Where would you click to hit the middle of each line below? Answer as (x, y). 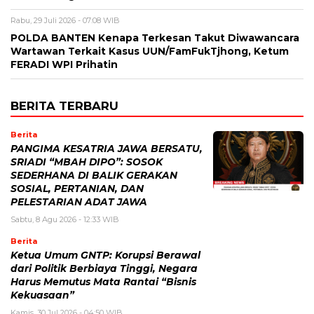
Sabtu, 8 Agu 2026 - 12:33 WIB (65, 220)
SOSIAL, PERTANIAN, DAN (77, 189)
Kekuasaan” (42, 295)
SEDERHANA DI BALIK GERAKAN (94, 176)
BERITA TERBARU (64, 106)
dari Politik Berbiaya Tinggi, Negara (104, 269)
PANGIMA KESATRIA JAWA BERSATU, (107, 149)
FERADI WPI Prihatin (64, 65)
